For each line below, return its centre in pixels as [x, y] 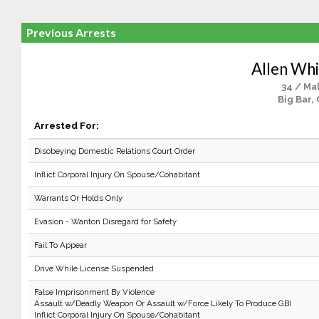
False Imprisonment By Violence [94, 292]
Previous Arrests [71, 32]
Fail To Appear [60, 245]
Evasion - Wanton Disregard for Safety [105, 221]
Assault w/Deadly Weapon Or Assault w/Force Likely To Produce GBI [162, 303]
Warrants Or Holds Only [78, 198]
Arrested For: [66, 125]
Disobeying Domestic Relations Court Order [114, 151]
